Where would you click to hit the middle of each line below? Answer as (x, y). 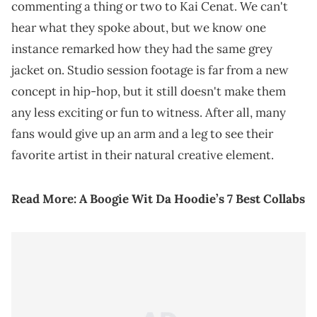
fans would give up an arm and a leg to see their (142, 134)
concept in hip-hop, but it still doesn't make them (149, 92)
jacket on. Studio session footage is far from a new (150, 70)
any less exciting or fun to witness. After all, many (149, 113)
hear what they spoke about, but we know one (139, 28)
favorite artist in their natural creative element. (143, 155)
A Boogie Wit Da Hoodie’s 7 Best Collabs (192, 199)
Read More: (45, 199)
